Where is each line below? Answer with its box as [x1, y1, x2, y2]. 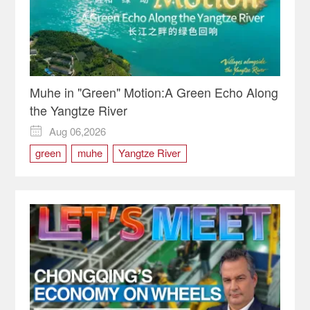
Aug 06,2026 [49, 123, 107, 138]
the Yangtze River [29, 101, 127, 120]
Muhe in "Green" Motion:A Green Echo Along [29, 83, 278, 102]
